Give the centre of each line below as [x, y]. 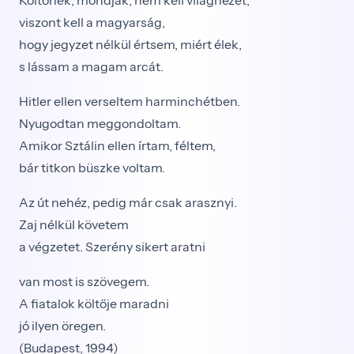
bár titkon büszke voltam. [92, 168]
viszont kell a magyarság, [92, 22]
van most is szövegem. [84, 281]
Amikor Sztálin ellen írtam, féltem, [117, 145]
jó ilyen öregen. [62, 326]
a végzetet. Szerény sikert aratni [112, 247]
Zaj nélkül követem [74, 224]
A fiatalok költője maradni [94, 303]
